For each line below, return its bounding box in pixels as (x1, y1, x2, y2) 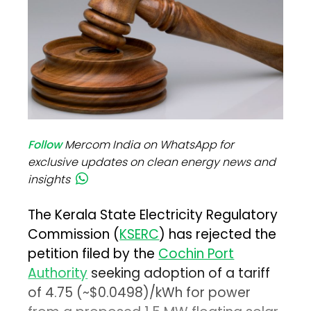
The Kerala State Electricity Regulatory (28, 205, 278, 225)
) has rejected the (159, 225, 277, 244)
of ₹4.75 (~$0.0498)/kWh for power (28, 283, 251, 303)
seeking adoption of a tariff (87, 264, 271, 283)
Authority (28, 264, 88, 283)
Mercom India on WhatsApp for (65, 137, 235, 153)
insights (28, 171, 71, 188)
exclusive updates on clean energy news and (28, 154, 276, 171)
